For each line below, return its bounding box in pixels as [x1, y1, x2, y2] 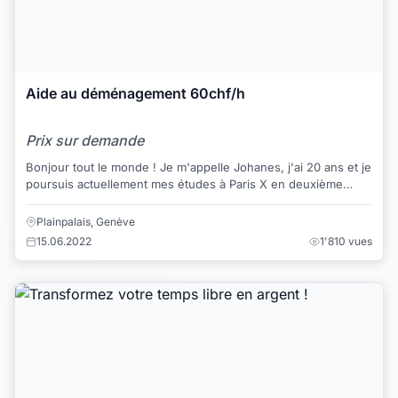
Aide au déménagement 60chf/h [26, 84, 245, 102]
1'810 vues [320, 235, 372, 249]
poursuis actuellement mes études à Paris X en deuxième [26, 177, 343, 192]
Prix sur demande [26, 131, 144, 150]
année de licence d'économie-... [26, 194, 205, 209]
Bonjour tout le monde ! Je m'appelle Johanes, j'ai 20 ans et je [26, 160, 160, 175]
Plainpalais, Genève [36, 215, 135, 229]
